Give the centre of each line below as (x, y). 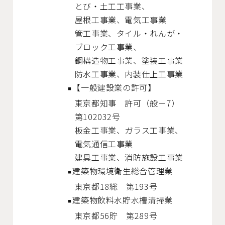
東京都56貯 (100, 215)
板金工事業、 (100, 130)
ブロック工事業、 (108, 46)
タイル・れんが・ (150, 33)
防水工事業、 (100, 74)
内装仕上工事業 (154, 74)
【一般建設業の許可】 (119, 87)
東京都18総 (100, 186)
